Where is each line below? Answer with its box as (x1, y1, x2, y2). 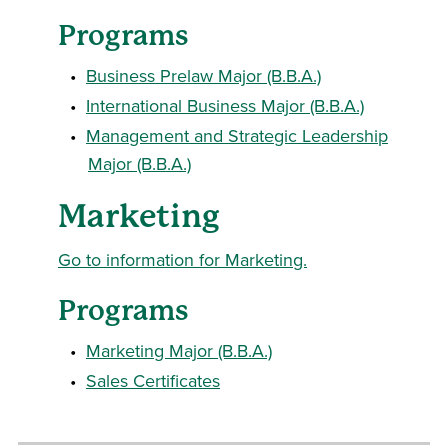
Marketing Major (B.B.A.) (86, 338, 272, 363)
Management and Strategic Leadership (86, 123, 388, 148)
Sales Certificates (86, 368, 220, 393)
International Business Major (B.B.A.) (86, 93, 364, 118)
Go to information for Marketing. (58, 247, 307, 272)
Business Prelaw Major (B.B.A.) (86, 63, 321, 88)
